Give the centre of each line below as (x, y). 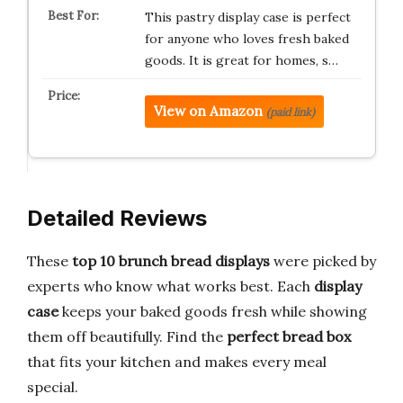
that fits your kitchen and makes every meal (177, 362)
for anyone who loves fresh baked (246, 39)
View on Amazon (208, 111)
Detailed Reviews (117, 218)
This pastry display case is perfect (247, 17)
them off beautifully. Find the (127, 336)
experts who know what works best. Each (170, 286)
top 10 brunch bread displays (171, 261)
